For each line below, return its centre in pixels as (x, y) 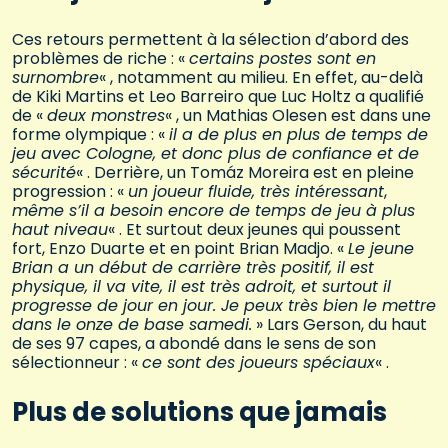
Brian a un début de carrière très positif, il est (193, 267)
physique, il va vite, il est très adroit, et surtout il (201, 286)
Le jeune (381, 248)
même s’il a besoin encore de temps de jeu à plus (213, 210)
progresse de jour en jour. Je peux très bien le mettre (224, 305)
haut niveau (60, 229)
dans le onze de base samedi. (132, 324)
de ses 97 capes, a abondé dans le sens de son (194, 343)
